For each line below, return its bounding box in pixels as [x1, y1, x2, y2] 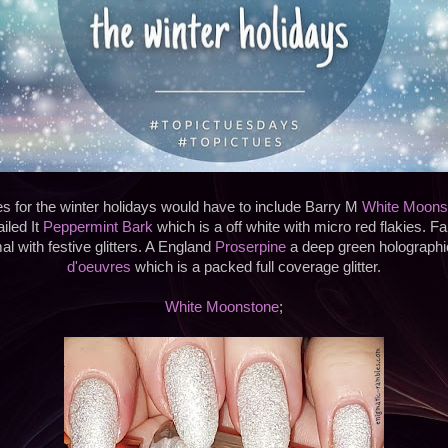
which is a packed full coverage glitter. [131, 259, 381, 276]
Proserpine [215, 239, 286, 256]
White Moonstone [165, 299, 279, 316]
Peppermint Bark [43, 219, 153, 236]
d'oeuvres [67, 259, 131, 276]
